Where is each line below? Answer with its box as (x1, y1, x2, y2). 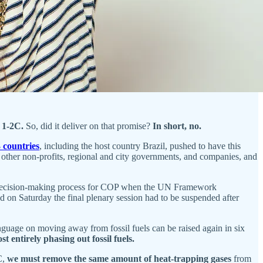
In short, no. (153, 120, 201, 131)
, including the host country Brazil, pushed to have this (39, 140, 241, 151)
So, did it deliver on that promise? (26, 120, 153, 131)
